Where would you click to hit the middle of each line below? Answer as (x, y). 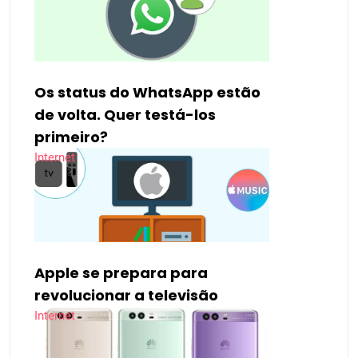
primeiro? (71, 137)
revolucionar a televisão (126, 295)
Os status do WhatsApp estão (147, 92)
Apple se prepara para (121, 272)
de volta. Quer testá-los (125, 114)
